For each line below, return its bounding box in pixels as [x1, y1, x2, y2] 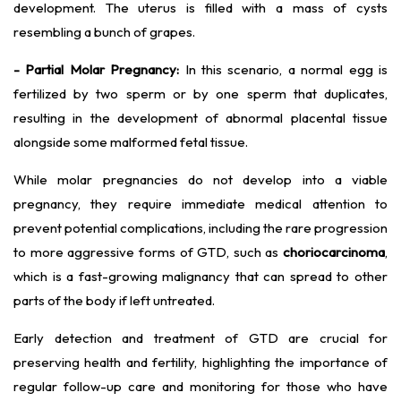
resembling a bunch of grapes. [13, 23, 195, 41]
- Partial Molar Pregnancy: [13, 61, 180, 79]
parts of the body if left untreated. [13, 292, 215, 310]
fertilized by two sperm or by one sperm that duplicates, [13, 85, 388, 103]
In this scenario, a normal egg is [179, 61, 388, 79]
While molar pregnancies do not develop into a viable [13, 171, 388, 189]
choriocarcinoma [278, 243, 385, 261]
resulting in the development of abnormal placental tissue [13, 109, 388, 127]
